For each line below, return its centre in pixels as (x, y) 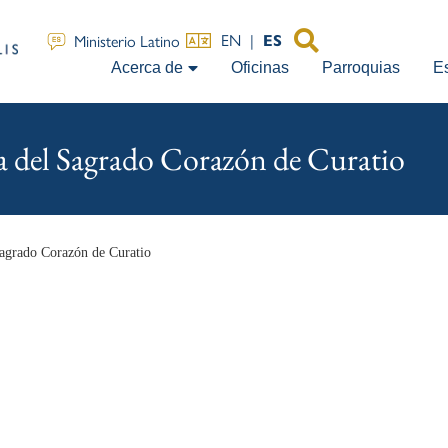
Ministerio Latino (127, 40)
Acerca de (147, 67)
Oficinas (260, 67)
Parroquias (361, 67)
